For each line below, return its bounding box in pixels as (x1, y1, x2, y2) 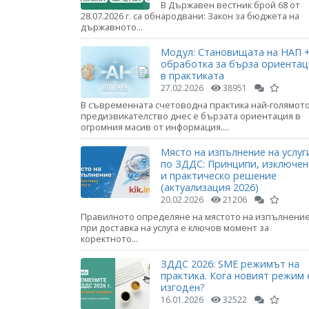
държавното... (81, 20, 143, 33)
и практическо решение (161, 169, 277, 183)
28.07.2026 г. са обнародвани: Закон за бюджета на (81, 9, 299, 22)
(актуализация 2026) (161, 181, 259, 195)
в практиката (161, 69, 224, 83)
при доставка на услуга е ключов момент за (81, 221, 269, 235)
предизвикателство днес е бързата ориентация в (81, 110, 301, 123)
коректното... (81, 232, 138, 246)
